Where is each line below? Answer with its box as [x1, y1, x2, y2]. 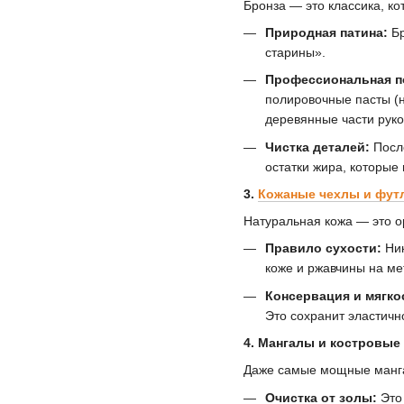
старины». [265, 44, 326, 60]
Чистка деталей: [265, 139, 370, 154]
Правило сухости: [265, 241, 381, 256]
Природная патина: [265, 24, 388, 40]
